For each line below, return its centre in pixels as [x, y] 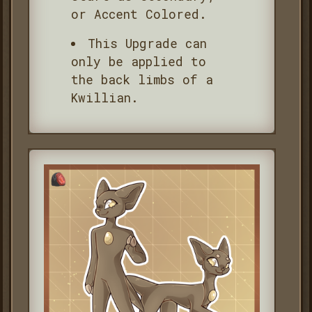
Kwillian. [104, 97]
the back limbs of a [142, 79]
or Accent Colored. [139, 14]
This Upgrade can [148, 43]
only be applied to [138, 61]
